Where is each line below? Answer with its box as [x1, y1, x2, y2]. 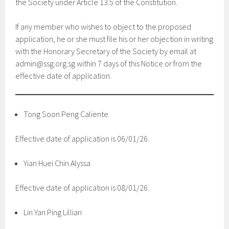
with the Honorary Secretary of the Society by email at [15, 46, 197, 56]
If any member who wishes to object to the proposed [15, 21, 192, 32]
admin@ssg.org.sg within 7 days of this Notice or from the [15, 58, 202, 68]
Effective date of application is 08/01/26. [15, 182, 150, 193]
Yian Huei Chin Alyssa [24, 158, 91, 168]
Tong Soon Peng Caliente [24, 109, 109, 119]
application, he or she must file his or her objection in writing [15, 34, 214, 44]
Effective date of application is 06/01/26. [15, 133, 150, 144]
